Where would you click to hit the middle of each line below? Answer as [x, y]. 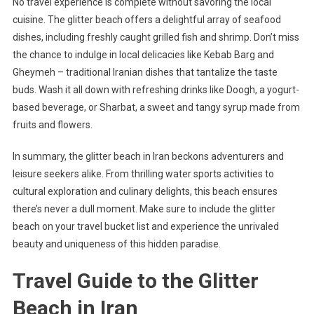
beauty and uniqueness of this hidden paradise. [116, 244]
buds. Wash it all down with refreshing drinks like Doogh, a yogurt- [156, 89]
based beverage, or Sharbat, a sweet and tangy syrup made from [156, 107]
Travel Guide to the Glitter [135, 280]
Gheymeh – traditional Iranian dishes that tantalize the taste [145, 72]
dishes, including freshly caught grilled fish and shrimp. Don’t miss [156, 37]
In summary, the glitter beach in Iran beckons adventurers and [148, 156]
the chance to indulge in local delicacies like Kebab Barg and [143, 54]
